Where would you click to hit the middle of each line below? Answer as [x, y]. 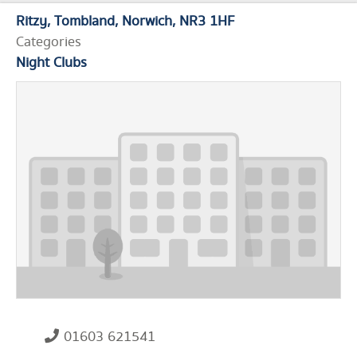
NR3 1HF [207, 22]
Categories [49, 43]
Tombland [84, 22]
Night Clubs [51, 63]
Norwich [147, 22]
